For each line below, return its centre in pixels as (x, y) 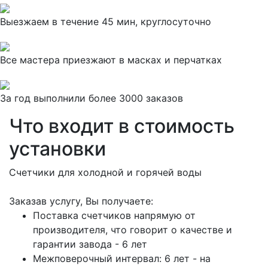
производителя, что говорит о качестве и (133, 230)
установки (57, 149)
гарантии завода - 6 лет (90, 244)
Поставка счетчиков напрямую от (114, 215)
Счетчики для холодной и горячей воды (105, 172)
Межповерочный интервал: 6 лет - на (122, 258)
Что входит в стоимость (122, 126)
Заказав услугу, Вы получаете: (81, 201)
